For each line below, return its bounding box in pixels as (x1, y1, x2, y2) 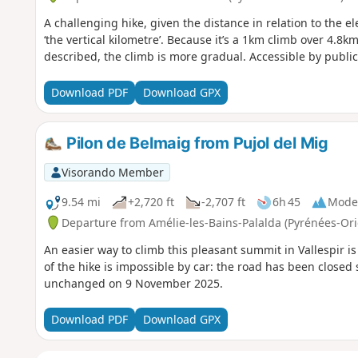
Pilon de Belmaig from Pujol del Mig (62, 133, 328, 153)
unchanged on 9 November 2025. (43, 275, 223, 291)
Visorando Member (61, 164, 164, 180)
